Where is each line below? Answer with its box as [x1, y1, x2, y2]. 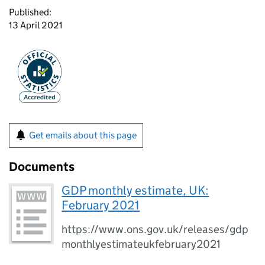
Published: [9, 7, 51, 18]
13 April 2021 [9, 20, 63, 31]
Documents [9, 159, 75, 174]
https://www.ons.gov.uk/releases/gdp [62, 222, 249, 236]
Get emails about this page [29, 130, 137, 141]
